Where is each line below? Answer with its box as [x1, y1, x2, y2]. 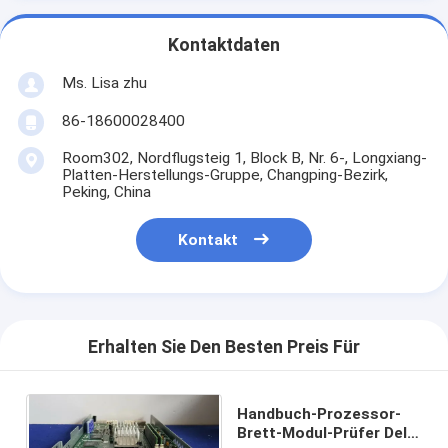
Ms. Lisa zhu [61, 73, 147, 92]
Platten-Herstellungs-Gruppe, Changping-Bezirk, [61, 165, 388, 184]
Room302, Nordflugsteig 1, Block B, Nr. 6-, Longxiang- [61, 148, 427, 167]
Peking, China [61, 182, 151, 201]
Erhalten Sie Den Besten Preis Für [88, 337, 360, 358]
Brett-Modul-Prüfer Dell [237, 423, 412, 442]
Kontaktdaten [168, 35, 280, 56]
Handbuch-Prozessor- [237, 404, 402, 423]
